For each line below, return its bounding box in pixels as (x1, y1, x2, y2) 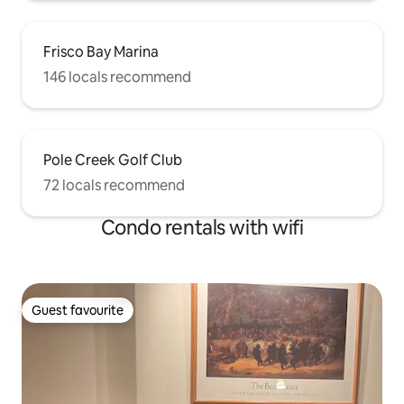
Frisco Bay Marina (43, 42, 159, 62)
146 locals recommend (43, 68, 191, 87)
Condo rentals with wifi (100, 215, 304, 242)
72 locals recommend (43, 176, 185, 196)
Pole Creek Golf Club (43, 151, 182, 170)
